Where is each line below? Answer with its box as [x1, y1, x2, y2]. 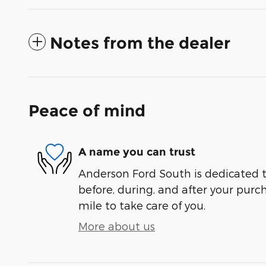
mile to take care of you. [78, 198, 205, 211]
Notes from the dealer [50, 33, 230, 53]
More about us [78, 219, 155, 232]
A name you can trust [78, 145, 195, 159]
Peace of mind [28, 100, 145, 121]
